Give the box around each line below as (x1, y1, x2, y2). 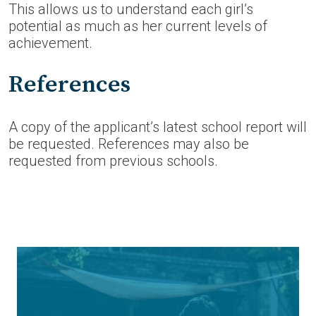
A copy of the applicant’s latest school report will (8, 119, 307, 135)
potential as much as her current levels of (8, 18, 267, 35)
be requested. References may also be (8, 135, 249, 152)
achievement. (8, 35, 92, 51)
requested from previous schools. (8, 152, 218, 169)
